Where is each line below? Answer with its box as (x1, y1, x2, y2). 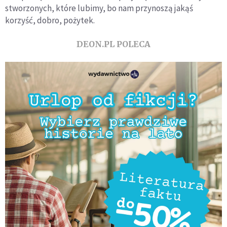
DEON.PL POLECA (77, 39, 150, 50)
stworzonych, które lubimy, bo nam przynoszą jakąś (5, 3, 193, 14)
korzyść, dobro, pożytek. (5, 15, 95, 26)
